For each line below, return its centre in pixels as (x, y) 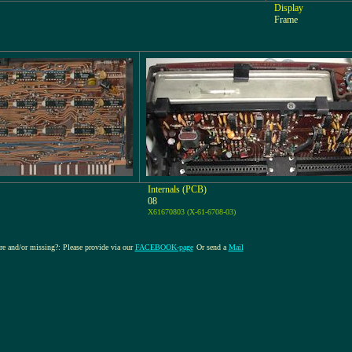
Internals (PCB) (177, 189)
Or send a (212, 247)
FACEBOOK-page (164, 247)
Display (289, 8)
